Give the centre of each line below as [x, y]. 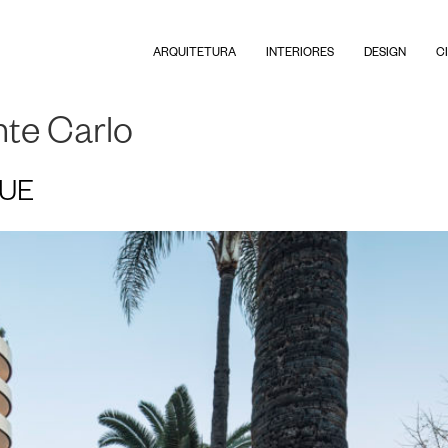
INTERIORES [300, 54]
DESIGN [385, 54]
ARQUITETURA [194, 54]
